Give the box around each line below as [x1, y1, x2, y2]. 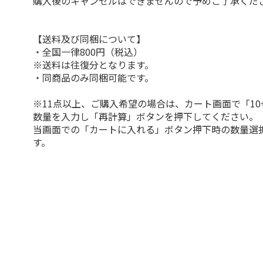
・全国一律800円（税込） [33, 45, 143, 59]
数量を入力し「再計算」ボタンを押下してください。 [33, 109, 259, 123]
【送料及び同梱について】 [33, 32, 146, 46]
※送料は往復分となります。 [33, 58, 154, 72]
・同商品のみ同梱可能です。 [33, 70, 154, 85]
